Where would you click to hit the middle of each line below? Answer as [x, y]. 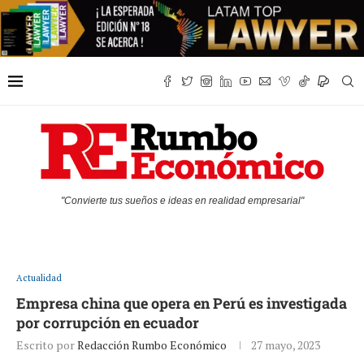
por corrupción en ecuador [108, 323]
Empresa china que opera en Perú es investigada [182, 303]
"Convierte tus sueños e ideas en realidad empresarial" [182, 201]
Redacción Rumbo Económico [152, 345]
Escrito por [47, 345]
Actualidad [39, 278]
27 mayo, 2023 [286, 345]
